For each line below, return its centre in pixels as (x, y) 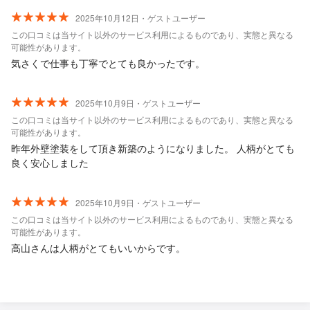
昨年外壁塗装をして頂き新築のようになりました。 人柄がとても (153, 148)
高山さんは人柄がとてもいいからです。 (98, 248)
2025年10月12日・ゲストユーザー (140, 18)
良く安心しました (50, 163)
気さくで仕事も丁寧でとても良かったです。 (108, 63)
